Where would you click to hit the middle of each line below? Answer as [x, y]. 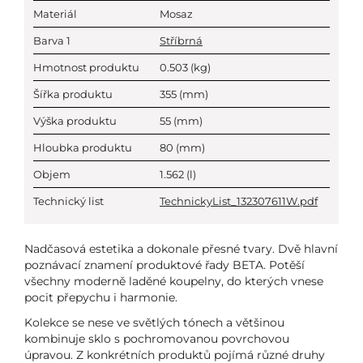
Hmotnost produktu [86, 67]
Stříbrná [181, 41]
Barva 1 [52, 41]
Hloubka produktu [83, 147]
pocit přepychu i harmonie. [101, 297]
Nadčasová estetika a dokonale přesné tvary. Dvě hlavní [181, 249]
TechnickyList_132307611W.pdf [239, 201]
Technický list [68, 201]
